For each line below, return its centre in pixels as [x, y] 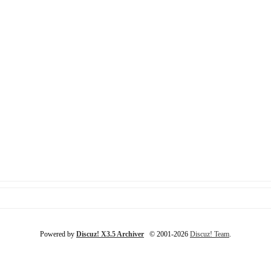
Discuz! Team [210, 234]
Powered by [58, 234]
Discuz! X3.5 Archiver [110, 234]
